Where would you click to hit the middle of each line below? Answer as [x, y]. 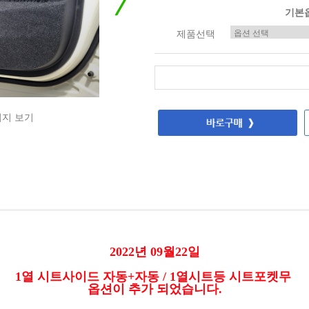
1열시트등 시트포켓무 [232, 276]
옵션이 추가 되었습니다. [154, 289]
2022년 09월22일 [154, 251]
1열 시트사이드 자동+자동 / [92, 276]
